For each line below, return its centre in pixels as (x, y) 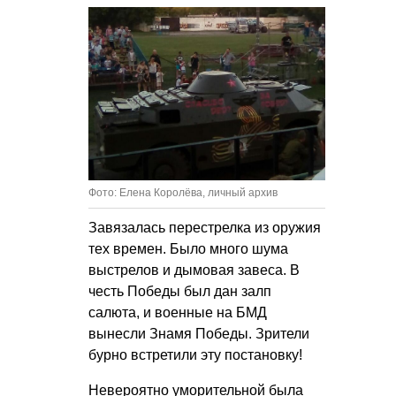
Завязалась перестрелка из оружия (205, 227)
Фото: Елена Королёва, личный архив (183, 192)
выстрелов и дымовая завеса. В (194, 270)
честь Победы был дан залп (180, 291)
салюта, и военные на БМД (178, 312)
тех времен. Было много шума (188, 248)
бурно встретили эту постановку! (195, 354)
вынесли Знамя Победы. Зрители (199, 333)
